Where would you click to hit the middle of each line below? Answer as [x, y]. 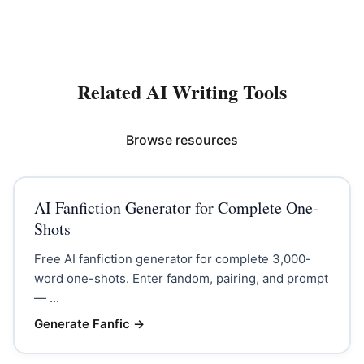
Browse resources [182, 140]
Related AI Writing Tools [182, 91]
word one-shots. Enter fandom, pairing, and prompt [181, 278]
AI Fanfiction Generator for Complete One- [176, 207]
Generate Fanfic [82, 323]
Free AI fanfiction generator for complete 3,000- [172, 258]
